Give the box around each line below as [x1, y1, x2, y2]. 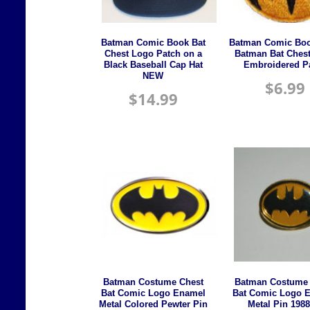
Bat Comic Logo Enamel [100, 288, 206, 298]
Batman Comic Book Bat [100, 38, 206, 48]
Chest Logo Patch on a [104, 49, 202, 60]
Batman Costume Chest [102, 277, 203, 287]
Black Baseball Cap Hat [103, 60, 203, 71]
